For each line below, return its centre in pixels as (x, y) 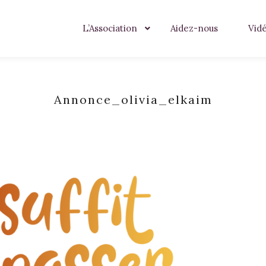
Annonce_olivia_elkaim (133, 99)
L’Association (110, 28)
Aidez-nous (194, 28)
